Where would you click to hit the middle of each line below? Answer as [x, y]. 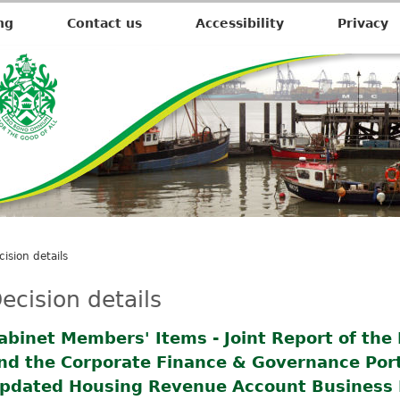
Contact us [104, 23]
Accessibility [240, 23]
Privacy [363, 23]
